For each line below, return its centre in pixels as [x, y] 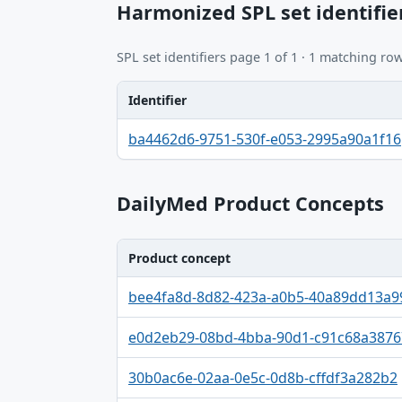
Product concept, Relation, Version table [253, 287]
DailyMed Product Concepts [250, 203]
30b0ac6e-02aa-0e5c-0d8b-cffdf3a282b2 [263, 377]
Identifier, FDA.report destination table [247, 129]
